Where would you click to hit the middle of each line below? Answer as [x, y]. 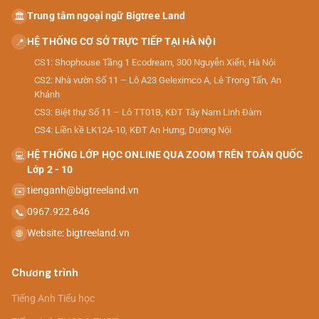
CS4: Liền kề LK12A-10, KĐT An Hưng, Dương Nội [133, 130]
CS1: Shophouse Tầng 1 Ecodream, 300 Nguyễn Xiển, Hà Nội [155, 63]
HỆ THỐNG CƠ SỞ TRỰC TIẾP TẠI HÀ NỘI [121, 42]
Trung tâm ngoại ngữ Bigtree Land [106, 16]
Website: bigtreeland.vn [78, 233]
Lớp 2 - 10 [50, 170]
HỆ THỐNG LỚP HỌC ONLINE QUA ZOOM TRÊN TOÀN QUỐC [165, 155]
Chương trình [45, 273]
